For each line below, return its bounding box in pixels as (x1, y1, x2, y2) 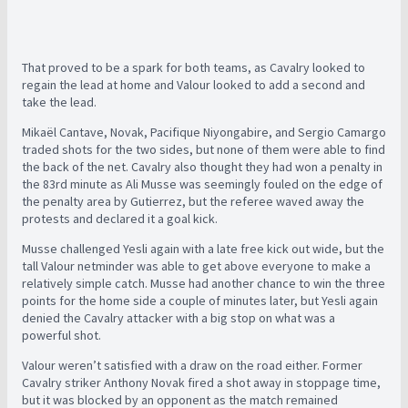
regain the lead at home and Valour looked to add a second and (22, 76, 365, 93)
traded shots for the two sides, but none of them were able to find (22, 141, 385, 158)
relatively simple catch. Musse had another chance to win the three (22, 275, 385, 291)
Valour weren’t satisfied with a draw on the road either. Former (22, 357, 362, 373)
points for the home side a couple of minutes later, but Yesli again (22, 292, 378, 309)
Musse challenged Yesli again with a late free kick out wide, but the (22, 240, 384, 257)
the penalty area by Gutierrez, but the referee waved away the (22, 193, 364, 209)
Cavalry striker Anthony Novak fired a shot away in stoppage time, (22, 374, 381, 391)
